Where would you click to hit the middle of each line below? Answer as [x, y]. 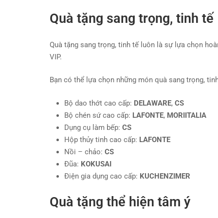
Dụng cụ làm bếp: [93, 127]
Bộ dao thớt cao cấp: [99, 103]
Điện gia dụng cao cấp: [102, 176]
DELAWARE [153, 103]
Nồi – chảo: [84, 152]
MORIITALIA [187, 115]
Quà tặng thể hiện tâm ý [120, 202]
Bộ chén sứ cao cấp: [98, 115]
